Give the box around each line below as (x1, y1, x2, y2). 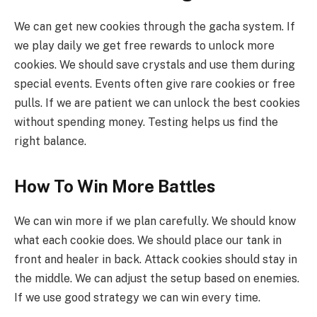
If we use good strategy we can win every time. (14, 290, 260, 304)
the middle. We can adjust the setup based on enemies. (14, 271, 299, 285)
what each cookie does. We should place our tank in (14, 233, 282, 247)
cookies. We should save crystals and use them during (14, 58, 295, 72)
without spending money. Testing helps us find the (14, 115, 278, 129)
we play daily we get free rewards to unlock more (14, 39, 275, 53)
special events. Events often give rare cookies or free (14, 77, 295, 91)
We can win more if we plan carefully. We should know (14, 214, 296, 228)
